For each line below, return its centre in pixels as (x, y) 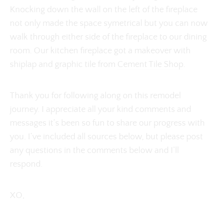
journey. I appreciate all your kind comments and (100, 109)
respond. (26, 164)
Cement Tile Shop (150, 64)
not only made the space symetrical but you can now (109, 23)
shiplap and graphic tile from (64, 64)
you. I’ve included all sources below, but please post (106, 137)
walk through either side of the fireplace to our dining (108, 37)
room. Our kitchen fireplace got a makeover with (100, 51)
